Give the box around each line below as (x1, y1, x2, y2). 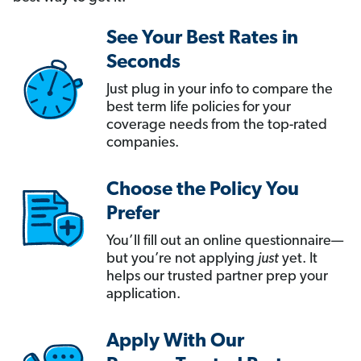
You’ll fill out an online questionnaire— (106, 234, 343, 250)
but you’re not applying (106, 251, 258, 268)
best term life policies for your (106, 100, 291, 116)
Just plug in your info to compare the (106, 82, 333, 98)
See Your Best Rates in (106, 29, 298, 49)
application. (106, 287, 180, 303)
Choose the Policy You (106, 180, 299, 201)
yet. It (279, 251, 317, 268)
